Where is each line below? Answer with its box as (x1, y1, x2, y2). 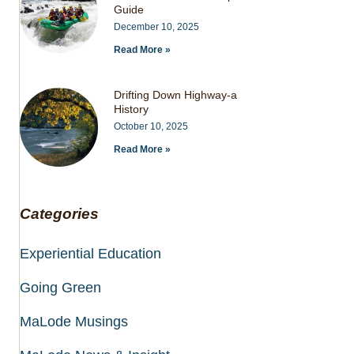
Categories (19, 205, 99, 222)
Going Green (19, 279, 101, 296)
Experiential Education (19, 245, 161, 262)
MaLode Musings (19, 313, 128, 330)
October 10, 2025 (114, 121, 189, 133)
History (114, 103, 149, 116)
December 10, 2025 (114, 21, 200, 33)
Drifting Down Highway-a (114, 88, 238, 102)
